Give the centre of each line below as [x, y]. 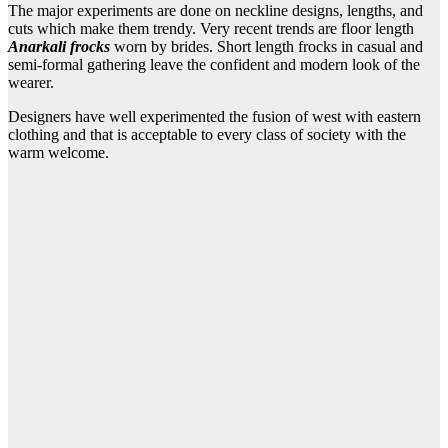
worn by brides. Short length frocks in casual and [266, 47]
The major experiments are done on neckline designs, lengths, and [215, 11]
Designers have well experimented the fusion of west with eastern [214, 117]
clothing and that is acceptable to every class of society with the [207, 135]
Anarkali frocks [59, 47]
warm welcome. [58, 153]
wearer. [31, 83]
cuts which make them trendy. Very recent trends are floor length [211, 29]
